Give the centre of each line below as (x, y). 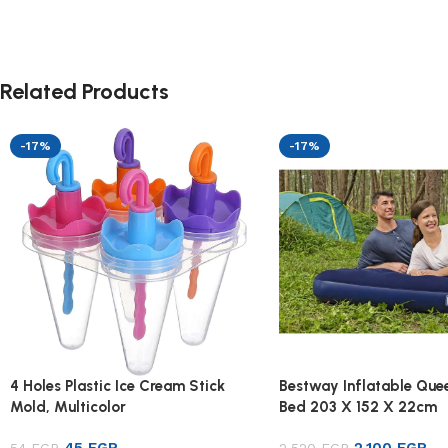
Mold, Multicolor (68, 407)
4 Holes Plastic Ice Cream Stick (117, 386)
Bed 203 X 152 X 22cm (357, 407)
